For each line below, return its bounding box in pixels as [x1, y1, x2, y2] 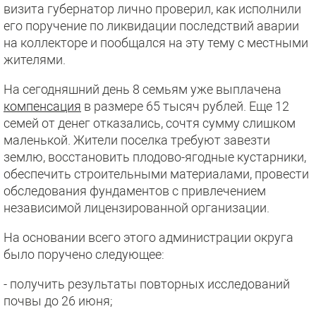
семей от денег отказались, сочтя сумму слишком [4, 116, 296, 130]
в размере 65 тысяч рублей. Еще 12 [81, 99, 289, 114]
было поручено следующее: [4, 247, 164, 262]
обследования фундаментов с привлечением [4, 183, 266, 198]
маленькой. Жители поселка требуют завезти [4, 133, 270, 147]
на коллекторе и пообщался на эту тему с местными [4, 35, 308, 50]
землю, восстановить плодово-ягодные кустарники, [4, 150, 306, 164]
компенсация [4, 99, 81, 114]
